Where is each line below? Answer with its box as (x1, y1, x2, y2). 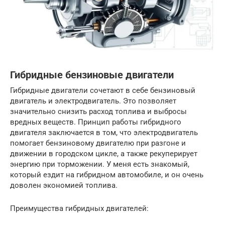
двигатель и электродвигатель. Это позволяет (10, 96, 176, 106)
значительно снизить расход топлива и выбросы (10, 107, 187, 117)
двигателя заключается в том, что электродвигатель (10, 128, 198, 138)
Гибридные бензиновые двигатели (10, 69, 174, 81)
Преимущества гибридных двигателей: (10, 204, 149, 213)
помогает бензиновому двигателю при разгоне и (10, 139, 186, 148)
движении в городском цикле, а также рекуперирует (10, 149, 197, 159)
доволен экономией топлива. (10, 181, 118, 190)
